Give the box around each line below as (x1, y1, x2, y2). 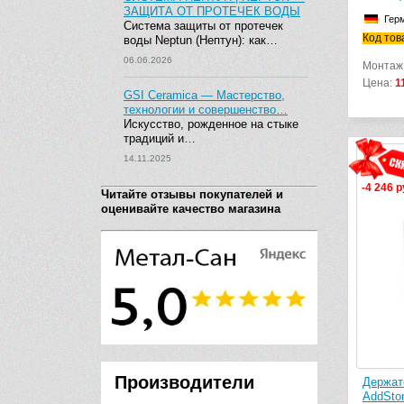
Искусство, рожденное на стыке (124, 117, 298, 131)
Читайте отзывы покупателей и (101, 188, 283, 201)
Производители (115, 372, 254, 392)
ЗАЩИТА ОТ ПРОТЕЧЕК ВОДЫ (124, 5, 300, 18)
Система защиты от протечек (124, 19, 283, 32)
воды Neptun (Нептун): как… (124, 33, 278, 47)
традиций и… (124, 132, 196, 145)
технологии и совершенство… (124, 103, 288, 116)
